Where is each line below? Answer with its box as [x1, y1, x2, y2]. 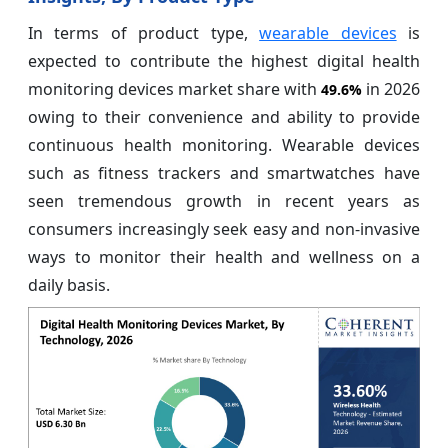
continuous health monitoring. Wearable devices [28, 134, 420, 157]
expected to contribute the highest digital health [28, 50, 420, 73]
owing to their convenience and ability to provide [28, 106, 420, 129]
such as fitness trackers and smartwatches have [28, 162, 420, 185]
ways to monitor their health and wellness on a [28, 246, 420, 269]
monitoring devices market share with [28, 78, 321, 101]
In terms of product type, [28, 22, 260, 45]
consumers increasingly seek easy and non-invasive [28, 218, 420, 241]
